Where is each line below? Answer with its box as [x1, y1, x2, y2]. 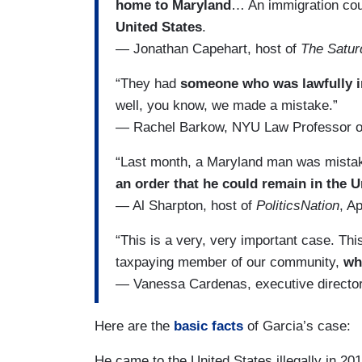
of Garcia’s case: [243, 318, 351, 335]
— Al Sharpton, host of [116, 197, 256, 213]
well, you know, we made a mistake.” [116, 97, 338, 113]
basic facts [174, 318, 243, 335]
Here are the [95, 318, 174, 335]
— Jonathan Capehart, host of [116, 40, 301, 57]
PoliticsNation [256, 197, 339, 213]
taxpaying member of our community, [116, 254, 343, 270]
